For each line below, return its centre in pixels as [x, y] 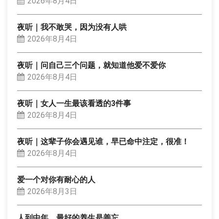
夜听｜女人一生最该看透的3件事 [74, 103]
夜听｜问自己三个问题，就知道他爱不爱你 [91, 65]
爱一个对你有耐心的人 [56, 180]
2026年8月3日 [52, 191]
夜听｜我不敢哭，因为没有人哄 [72, 27]
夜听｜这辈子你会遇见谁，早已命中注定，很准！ [103, 142]
